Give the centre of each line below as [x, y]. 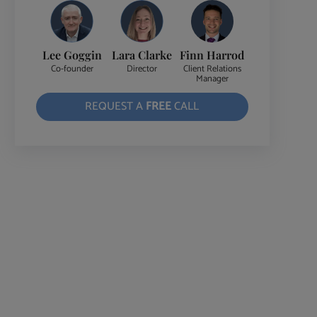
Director [142, 69]
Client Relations [212, 69]
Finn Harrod [212, 54]
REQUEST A [116, 107]
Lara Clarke [142, 54]
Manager [212, 79]
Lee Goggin [72, 54]
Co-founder [72, 69]
